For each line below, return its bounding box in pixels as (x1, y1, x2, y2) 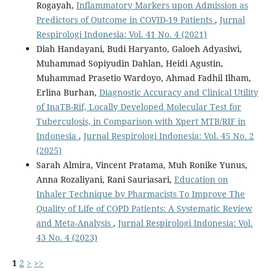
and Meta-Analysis (36, 217, 113, 229)
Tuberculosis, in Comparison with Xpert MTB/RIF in (36, 116, 246, 128)
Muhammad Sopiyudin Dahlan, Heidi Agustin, (36, 57, 223, 70)
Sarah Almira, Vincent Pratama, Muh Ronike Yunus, (36, 159, 247, 171)
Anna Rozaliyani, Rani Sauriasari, (36, 174, 174, 186)
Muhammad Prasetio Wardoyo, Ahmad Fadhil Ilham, (36, 72, 251, 84)
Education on (174, 174, 228, 186)
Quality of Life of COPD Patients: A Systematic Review (36, 203, 252, 215)
